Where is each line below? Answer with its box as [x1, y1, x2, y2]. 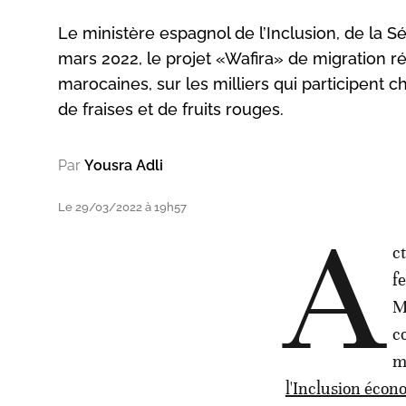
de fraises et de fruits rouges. [58, 99, 284, 119]
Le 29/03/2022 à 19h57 [58, 199, 187, 214]
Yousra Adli [84, 156, 163, 174]
